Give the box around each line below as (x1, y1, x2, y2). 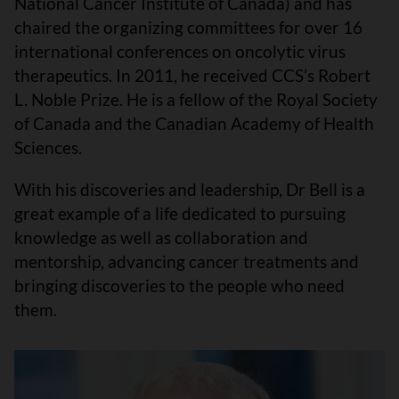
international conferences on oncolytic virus (14, 41, 346, 61)
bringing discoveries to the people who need (14, 275, 345, 296)
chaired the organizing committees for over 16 (14, 17, 362, 37)
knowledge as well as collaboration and (14, 227, 308, 248)
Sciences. (14, 137, 89, 158)
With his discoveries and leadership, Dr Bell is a (14, 179, 365, 199)
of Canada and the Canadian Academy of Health (14, 113, 374, 134)
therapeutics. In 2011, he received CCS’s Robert (14, 65, 370, 85)
